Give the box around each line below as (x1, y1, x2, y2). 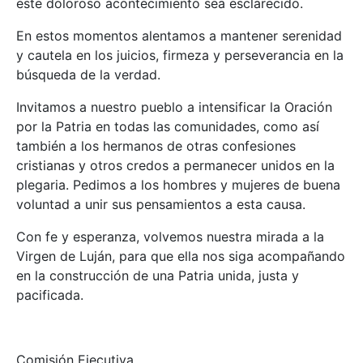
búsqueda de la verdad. (16, 66, 160, 83)
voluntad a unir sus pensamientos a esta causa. (16, 196, 305, 213)
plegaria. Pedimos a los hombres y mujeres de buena (16, 177, 340, 194)
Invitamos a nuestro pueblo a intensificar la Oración (16, 99, 332, 116)
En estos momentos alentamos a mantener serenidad (16, 28, 342, 45)
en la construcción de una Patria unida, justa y (16, 267, 299, 284)
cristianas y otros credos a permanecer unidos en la (16, 157, 335, 174)
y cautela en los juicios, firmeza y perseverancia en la (16, 47, 344, 64)
